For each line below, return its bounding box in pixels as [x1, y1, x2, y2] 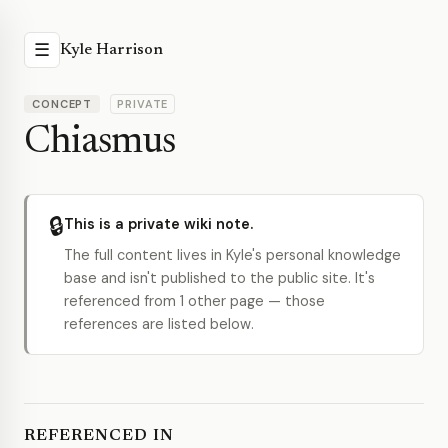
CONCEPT [32, 97, 93, 111]
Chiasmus [24, 124, 176, 162]
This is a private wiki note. [64, 215, 253, 233]
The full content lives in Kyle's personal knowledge [64, 246, 401, 264]
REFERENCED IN [24, 428, 174, 444]
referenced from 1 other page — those [64, 292, 325, 310]
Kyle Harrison [60, 42, 163, 58]
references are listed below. [64, 315, 254, 333]
